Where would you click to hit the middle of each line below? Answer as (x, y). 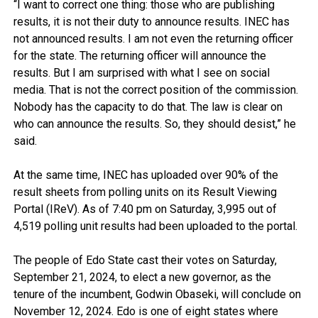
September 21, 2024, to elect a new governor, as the (142, 277)
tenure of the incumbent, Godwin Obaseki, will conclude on (157, 294)
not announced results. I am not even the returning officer (153, 38)
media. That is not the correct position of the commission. (155, 89)
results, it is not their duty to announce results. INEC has (151, 21)
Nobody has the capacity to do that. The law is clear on (148, 106)
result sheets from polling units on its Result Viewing (145, 192)
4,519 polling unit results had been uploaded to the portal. (155, 226)
